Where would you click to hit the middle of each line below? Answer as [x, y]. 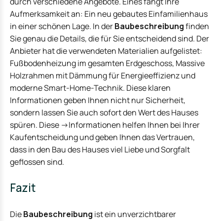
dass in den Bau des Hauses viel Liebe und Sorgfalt [100, 149]
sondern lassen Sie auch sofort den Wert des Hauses [104, 112]
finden [197, 26]
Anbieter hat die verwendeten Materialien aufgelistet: [106, 51]
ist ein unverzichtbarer [134, 214]
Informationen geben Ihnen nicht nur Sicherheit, [98, 100]
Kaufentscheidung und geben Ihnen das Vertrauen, [102, 137]
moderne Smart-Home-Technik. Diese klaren [90, 88]
